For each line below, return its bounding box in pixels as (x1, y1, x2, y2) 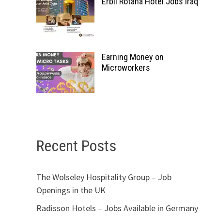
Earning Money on (101, 52, 164, 62)
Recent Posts (36, 137, 116, 155)
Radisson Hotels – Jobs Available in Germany (36, 202, 198, 214)
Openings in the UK (36, 184, 106, 196)
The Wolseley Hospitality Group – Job (36, 171, 171, 183)
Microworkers (101, 62, 150, 73)
